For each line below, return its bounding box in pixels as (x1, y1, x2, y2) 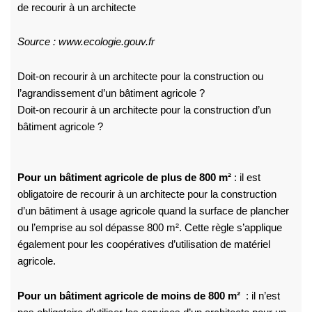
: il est (231, 172, 260, 184)
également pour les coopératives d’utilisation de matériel (17, 239, 270, 251)
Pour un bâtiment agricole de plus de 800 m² (17, 172, 231, 184)
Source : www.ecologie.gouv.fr (17, 36, 155, 48)
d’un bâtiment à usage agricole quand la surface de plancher (17, 205, 289, 217)
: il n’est (240, 290, 280, 302)
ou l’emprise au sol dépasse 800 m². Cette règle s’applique (17, 222, 282, 234)
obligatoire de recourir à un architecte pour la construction (17, 189, 276, 201)
